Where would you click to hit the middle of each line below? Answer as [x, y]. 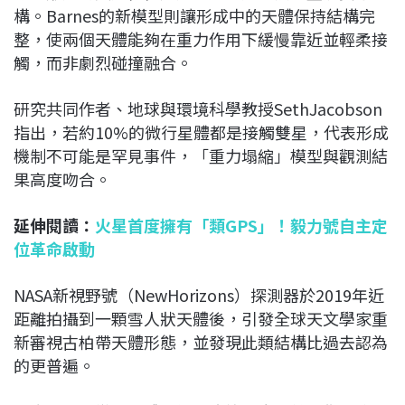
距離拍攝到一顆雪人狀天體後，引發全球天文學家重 [201, 318]
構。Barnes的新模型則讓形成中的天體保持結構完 [194, 15]
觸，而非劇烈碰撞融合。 [103, 62]
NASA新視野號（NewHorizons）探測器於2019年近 [199, 294]
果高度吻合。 [62, 179]
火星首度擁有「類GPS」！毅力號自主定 [241, 225]
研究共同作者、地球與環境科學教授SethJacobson [198, 108]
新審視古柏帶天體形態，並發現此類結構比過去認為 [201, 341]
